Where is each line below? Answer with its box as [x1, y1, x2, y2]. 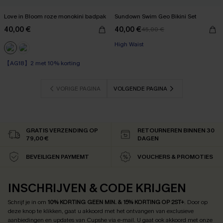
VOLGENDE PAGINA [113, 85, 167, 93]
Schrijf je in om [8, 198, 48, 207]
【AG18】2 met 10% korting [4, 59, 80, 68]
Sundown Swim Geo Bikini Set [114, 12, 197, 21]
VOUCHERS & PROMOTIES [137, 153, 213, 161]
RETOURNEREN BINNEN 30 [137, 126, 215, 135]
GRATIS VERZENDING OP [26, 126, 98, 135]
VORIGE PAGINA [56, 85, 101, 93]
